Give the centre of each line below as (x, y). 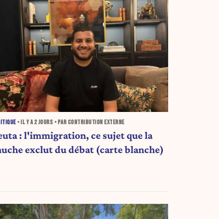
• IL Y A (25, 122)
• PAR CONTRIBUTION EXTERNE (89, 122)
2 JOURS (44, 122)
